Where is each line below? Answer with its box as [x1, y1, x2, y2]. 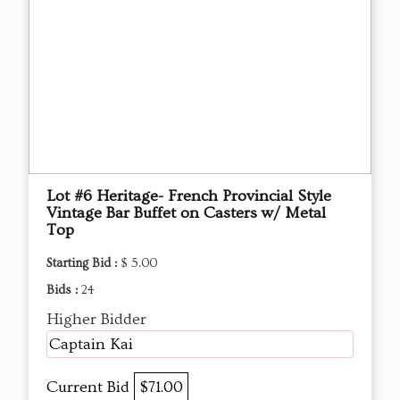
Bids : [46, 282, 81, 297]
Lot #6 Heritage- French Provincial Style [46, 186, 331, 205]
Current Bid [46, 377, 134, 396]
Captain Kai [49, 334, 133, 354]
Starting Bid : [46, 255, 121, 271]
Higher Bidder [46, 309, 146, 329]
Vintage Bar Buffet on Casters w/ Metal [46, 203, 326, 222]
